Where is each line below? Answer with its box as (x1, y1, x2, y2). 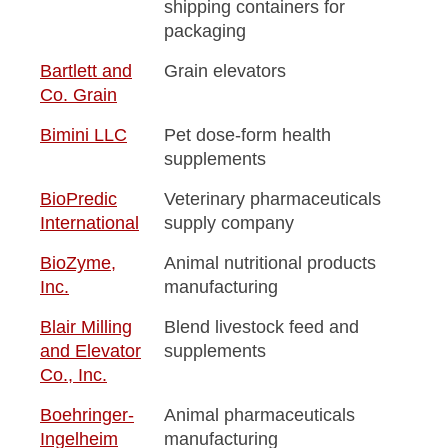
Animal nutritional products (164, 252, 376, 273)
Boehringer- (40, 404, 134, 425)
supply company (164, 212, 294, 233)
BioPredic (40, 188, 117, 209)
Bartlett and (40, 60, 132, 81)
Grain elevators (164, 60, 286, 81)
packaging (164, 20, 246, 41)
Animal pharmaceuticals (164, 404, 355, 425)
